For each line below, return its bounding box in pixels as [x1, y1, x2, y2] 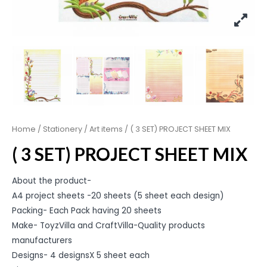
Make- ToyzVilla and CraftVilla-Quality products [12, 220, 205, 232]
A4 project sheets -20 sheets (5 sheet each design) [12, 190, 224, 202]
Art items [89, 123, 123, 134]
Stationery [43, 123, 82, 134]
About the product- [12, 175, 91, 187]
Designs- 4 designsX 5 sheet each [12, 250, 150, 262]
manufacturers [12, 235, 72, 247]
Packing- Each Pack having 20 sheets [12, 205, 162, 217]
